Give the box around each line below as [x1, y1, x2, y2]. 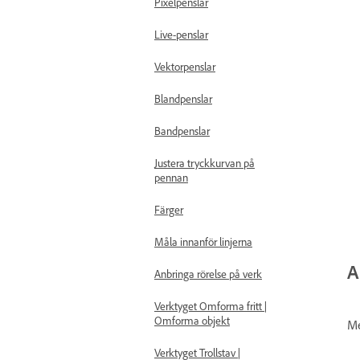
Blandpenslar [154, 92, 212, 105]
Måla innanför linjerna [154, 235, 252, 248]
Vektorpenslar [154, 59, 215, 73]
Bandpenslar [154, 124, 210, 137]
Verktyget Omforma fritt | [154, 299, 267, 313]
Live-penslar [154, 27, 208, 41]
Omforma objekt [154, 313, 230, 327]
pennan [154, 170, 188, 184]
